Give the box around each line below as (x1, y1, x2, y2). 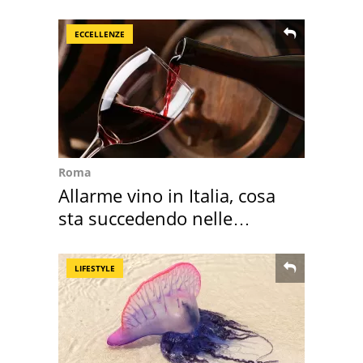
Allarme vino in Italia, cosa (58, 183, 275, 208)
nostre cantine (58, 228, 179, 254)
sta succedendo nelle (58, 206, 233, 231)
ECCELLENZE (75, 28, 125, 41)
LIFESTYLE (75, 263, 115, 275)
